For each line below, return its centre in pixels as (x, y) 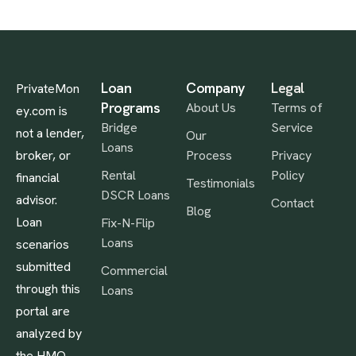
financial (38, 178)
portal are (43, 311)
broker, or (43, 155)
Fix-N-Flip (128, 223)
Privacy (291, 155)
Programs (131, 108)
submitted (43, 267)
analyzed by (49, 333)
